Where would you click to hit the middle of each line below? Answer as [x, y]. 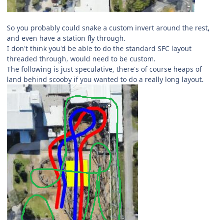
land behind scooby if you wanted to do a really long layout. [105, 80]
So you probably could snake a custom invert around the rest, [108, 28]
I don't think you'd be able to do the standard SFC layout [99, 49]
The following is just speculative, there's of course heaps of [104, 69]
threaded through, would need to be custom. [81, 59]
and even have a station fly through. [66, 38]
